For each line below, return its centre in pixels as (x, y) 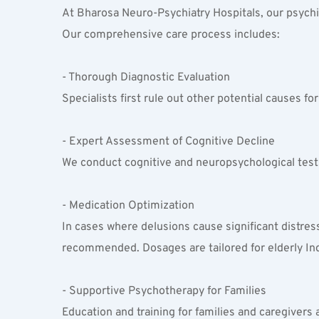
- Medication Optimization (131, 206)
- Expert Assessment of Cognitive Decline (171, 142)
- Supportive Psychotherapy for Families (167, 291)
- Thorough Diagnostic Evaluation (149, 78)
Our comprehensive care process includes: (171, 35)
